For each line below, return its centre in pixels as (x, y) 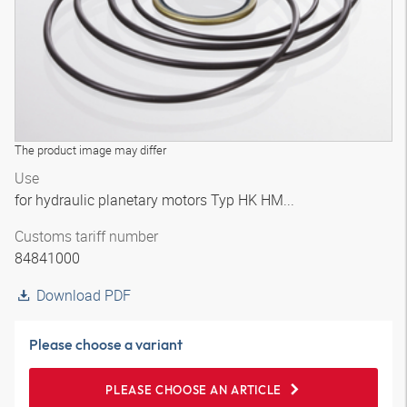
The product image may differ (90, 150)
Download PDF (84, 295)
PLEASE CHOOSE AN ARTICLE (194, 390)
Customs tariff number (86, 236)
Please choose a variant (106, 344)
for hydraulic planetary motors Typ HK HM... (156, 200)
